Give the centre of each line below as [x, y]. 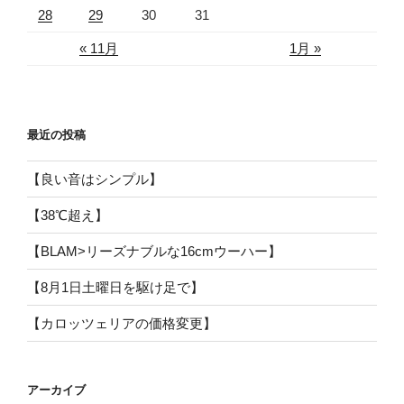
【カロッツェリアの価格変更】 [122, 323]
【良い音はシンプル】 [95, 179]
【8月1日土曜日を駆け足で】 [115, 287]
